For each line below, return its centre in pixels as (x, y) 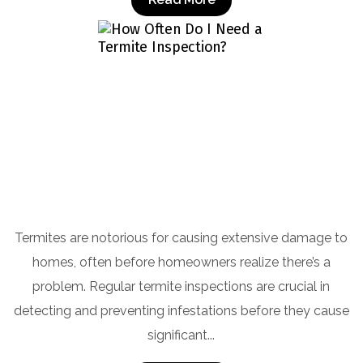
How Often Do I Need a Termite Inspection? (181, 214)
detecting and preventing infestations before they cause (181, 310)
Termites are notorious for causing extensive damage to (181, 237)
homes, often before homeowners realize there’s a (181, 262)
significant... (181, 335)
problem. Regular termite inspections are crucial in (181, 286)
